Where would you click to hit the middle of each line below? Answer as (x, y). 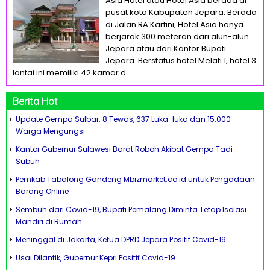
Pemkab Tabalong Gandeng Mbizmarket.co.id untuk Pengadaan (135, 179)
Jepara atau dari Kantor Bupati (166, 49)
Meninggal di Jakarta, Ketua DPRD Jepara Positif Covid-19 (121, 240)
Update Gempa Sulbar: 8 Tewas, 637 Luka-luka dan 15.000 (123, 119)
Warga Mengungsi (50, 131)
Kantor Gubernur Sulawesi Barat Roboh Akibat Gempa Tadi (124, 149)
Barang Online (42, 191)
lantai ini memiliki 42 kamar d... (72, 73)
